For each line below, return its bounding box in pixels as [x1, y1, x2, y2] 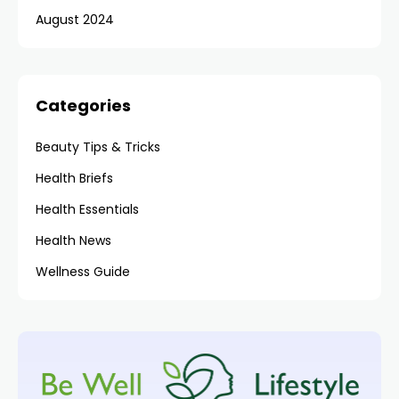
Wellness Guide [36, 263, 130, 281]
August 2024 [36, 11, 114, 28]
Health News [36, 232, 111, 249]
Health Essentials [36, 200, 139, 218]
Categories [36, 94, 131, 117]
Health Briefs [36, 169, 113, 187]
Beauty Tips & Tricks [36, 138, 160, 156]
